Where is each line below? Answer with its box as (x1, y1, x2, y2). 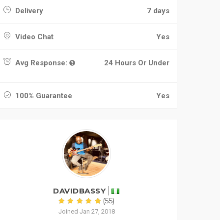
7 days (147, 6, 169, 15)
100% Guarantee (13, 91, 72, 100)
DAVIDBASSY (53, 186, 106, 195)
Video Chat (13, 32, 54, 41)
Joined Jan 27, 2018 (58, 208, 115, 215)
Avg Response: (13, 58, 69, 67)
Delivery (13, 6, 43, 15)
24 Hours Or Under (104, 58, 169, 67)
